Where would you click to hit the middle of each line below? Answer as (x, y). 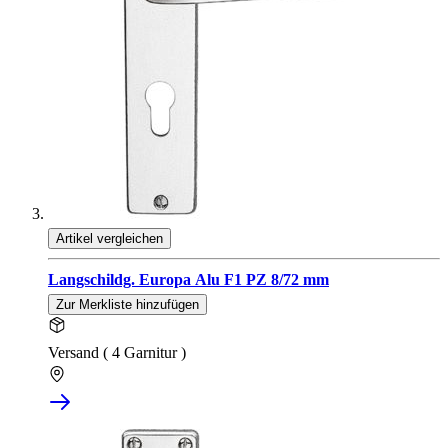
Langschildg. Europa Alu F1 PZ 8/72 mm (188, 280)
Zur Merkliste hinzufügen (127, 305)
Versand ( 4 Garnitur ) (117, 353)
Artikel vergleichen (109, 239)
